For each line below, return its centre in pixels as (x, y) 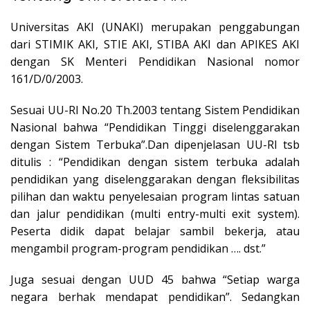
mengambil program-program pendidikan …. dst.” (138, 249)
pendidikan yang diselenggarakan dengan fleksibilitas (155, 180)
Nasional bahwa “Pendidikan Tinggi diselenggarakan (155, 128)
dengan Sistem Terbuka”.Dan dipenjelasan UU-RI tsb (155, 145)
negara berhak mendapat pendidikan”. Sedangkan (155, 297)
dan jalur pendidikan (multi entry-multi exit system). (155, 214)
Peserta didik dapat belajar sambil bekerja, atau (155, 231)
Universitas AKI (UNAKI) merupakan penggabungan (155, 27)
